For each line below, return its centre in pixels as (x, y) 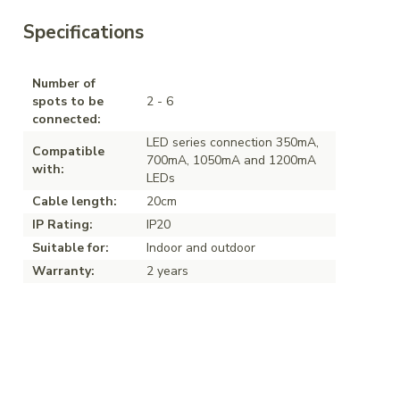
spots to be (68, 101)
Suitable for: (71, 247)
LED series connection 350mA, (233, 142)
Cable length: (75, 201)
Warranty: (63, 271)
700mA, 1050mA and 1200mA (231, 160)
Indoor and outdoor (201, 247)
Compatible (68, 151)
